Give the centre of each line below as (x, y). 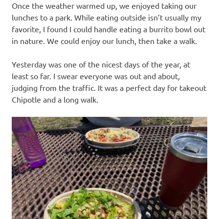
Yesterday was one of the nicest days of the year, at (101, 64)
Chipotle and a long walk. (55, 99)
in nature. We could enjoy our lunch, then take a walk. (104, 41)
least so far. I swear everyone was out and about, (96, 76)
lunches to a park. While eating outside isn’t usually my (107, 17)
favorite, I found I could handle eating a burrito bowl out (109, 29)
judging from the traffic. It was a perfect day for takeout (109, 88)
